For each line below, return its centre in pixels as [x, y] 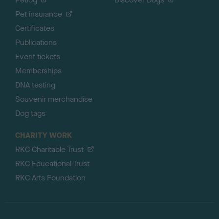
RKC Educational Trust [53, 164]
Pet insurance [39, 14]
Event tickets [38, 56]
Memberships [39, 71]
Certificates [35, 28]
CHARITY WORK [44, 135]
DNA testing [35, 85]
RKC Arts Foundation [51, 178]
